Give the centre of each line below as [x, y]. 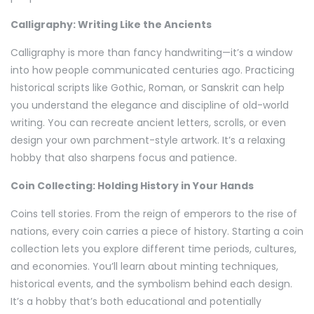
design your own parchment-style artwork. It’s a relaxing [148, 141]
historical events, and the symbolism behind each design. [151, 284]
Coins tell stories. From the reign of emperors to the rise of [154, 214]
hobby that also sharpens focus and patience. [124, 158]
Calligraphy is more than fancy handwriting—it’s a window [151, 53]
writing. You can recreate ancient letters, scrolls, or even [148, 123]
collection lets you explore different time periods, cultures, [153, 249]
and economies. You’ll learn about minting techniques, [144, 267]
